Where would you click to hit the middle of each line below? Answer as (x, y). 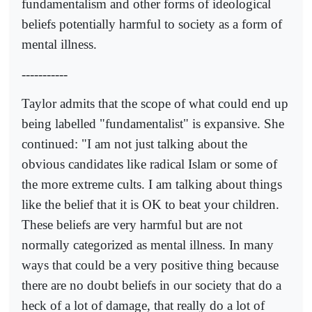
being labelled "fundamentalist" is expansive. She (153, 123)
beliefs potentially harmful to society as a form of (152, 24)
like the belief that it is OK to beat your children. (150, 204)
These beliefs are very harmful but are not (132, 224)
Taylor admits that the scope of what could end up (155, 103)
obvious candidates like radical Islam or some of (149, 164)
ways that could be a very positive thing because (150, 265)
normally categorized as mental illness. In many (148, 244)
